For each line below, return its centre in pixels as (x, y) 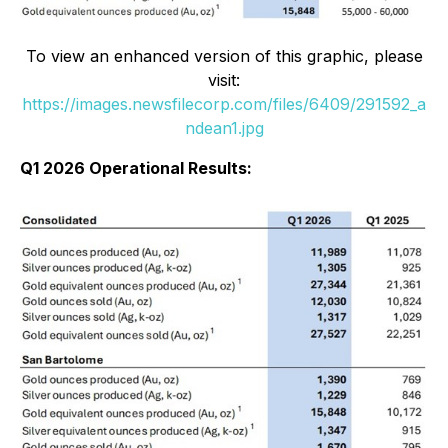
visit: (224, 80)
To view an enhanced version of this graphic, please (224, 56)
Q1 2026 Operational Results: (136, 168)
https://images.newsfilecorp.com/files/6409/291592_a (224, 104)
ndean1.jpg (224, 128)
